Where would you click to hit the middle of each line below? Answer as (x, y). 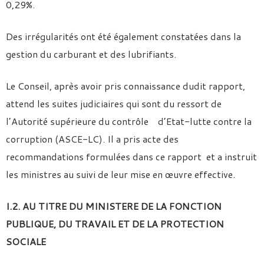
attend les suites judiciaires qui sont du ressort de (114, 103)
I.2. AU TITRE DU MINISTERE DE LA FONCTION (114, 206)
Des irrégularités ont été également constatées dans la (123, 36)
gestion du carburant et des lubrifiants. (91, 54)
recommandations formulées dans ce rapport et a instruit (131, 156)
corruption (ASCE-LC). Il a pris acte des (92, 139)
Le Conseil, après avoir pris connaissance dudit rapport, (126, 86)
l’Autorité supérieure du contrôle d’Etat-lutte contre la (129, 121)
